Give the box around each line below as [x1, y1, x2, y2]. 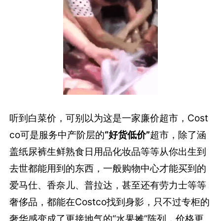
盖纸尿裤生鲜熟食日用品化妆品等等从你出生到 [9, 145, 207, 157]
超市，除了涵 [150, 128, 207, 141]
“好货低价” [105, 128, 150, 141]
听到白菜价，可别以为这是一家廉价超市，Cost [9, 111, 209, 124]
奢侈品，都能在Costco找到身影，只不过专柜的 [9, 195, 210, 208]
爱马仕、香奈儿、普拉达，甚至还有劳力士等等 [9, 179, 207, 191]
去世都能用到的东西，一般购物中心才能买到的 [9, 162, 207, 174]
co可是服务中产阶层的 [9, 128, 105, 141]
